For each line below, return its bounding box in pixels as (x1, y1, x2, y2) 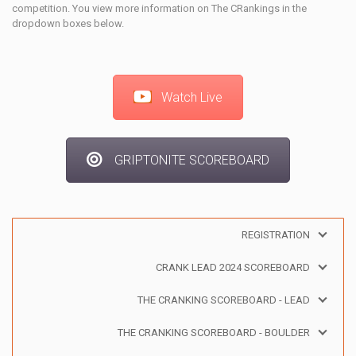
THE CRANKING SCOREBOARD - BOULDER (118, 327, 310, 339)
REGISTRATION (242, 229, 310, 242)
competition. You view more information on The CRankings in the (12, 2, 307, 14)
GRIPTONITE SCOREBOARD (114, 152, 269, 168)
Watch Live (161, 89, 222, 105)
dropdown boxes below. (12, 17, 124, 29)
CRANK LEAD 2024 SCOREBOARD (156, 261, 310, 274)
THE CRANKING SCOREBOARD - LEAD (137, 294, 310, 307)
